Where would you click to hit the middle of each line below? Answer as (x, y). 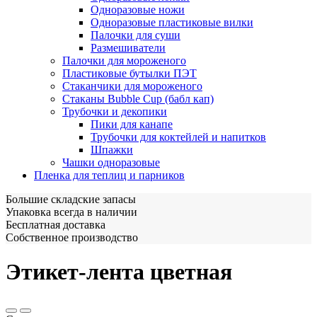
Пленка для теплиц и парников (109, 175)
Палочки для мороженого (124, 61)
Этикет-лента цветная (119, 272)
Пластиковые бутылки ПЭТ (129, 74)
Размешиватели (128, 48)
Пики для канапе (132, 125)
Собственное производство (72, 238)
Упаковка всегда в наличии (71, 212)
